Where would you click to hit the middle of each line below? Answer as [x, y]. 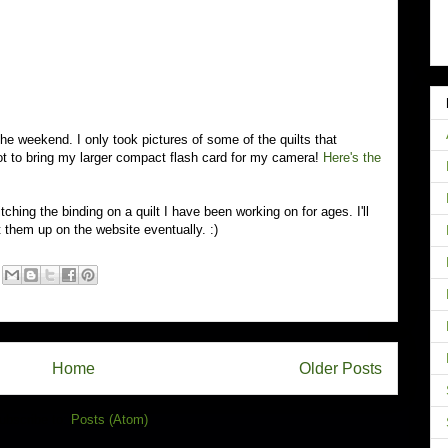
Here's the [352, 157]
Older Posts [340, 368]
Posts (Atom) [109, 419]
